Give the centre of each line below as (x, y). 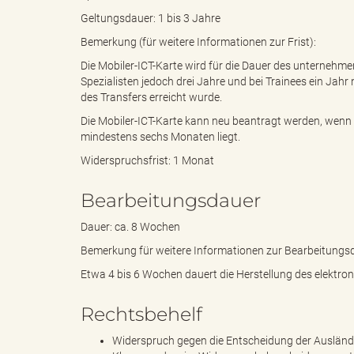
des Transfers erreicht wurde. (151, 98)
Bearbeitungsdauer (171, 201)
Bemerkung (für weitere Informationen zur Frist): (198, 42)
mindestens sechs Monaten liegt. (160, 137)
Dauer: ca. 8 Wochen (130, 227)
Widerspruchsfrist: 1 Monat (147, 161)
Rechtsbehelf (141, 314)
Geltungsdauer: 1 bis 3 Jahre (151, 19)
